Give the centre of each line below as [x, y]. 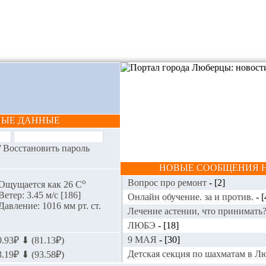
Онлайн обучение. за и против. [192, 197]
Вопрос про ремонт [168, 183]
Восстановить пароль [46, 148]
